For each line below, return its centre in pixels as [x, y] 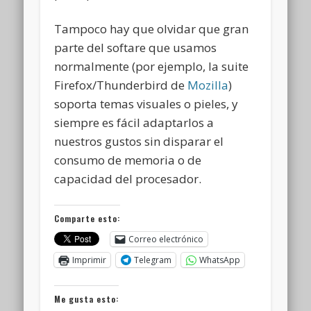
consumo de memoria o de [128, 160]
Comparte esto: [87, 218]
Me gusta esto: [87, 299]
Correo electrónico [166, 239]
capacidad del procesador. [128, 178]
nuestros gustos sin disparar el [139, 141]
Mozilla [208, 85]
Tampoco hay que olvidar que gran [152, 28]
